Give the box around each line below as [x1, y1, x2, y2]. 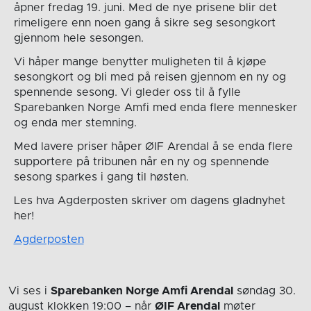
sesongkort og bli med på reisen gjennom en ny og [13, 72, 286, 83]
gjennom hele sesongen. [13, 33, 144, 44]
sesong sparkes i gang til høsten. [13, 171, 189, 183]
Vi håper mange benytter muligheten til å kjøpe [13, 56, 267, 68]
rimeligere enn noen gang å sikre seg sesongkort [13, 17, 276, 29]
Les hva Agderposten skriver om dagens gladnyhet [13, 195, 285, 207]
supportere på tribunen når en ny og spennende [13, 156, 269, 168]
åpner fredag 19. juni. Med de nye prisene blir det [13, 2, 277, 14]
